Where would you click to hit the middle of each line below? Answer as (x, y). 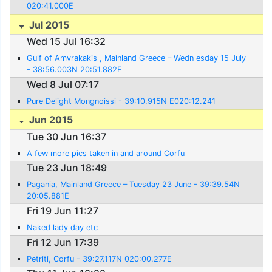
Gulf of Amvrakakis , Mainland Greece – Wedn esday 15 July (137, 58)
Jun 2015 (50, 120)
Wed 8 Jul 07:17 (63, 84)
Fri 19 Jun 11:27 (63, 210)
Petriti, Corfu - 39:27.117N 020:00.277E (100, 259)
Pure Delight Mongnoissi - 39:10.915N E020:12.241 (121, 101)
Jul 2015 (48, 25)
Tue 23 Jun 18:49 (67, 168)
